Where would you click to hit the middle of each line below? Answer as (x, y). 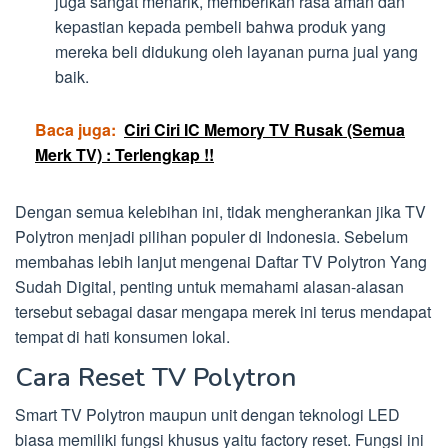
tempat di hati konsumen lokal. (122, 336)
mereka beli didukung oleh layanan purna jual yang (236, 52)
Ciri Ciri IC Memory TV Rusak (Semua (264, 129)
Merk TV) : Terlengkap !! (124, 154)
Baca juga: (75, 129)
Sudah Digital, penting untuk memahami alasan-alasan (209, 286)
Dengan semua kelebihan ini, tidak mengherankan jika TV (220, 211)
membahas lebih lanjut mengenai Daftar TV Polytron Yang (221, 261)
